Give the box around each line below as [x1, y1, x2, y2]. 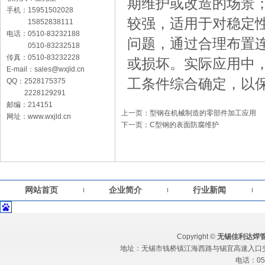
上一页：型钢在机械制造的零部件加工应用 [121, 109, 256, 117]
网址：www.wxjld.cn [7, 112, 71, 121]
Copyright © [177, 232, 216, 241]
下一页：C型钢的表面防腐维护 [121, 121, 219, 129]
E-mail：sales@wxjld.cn [7, 65, 85, 73]
